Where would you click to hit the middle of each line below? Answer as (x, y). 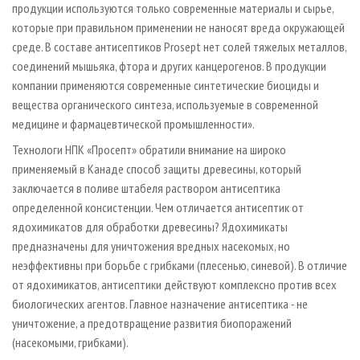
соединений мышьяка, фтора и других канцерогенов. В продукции (169, 66)
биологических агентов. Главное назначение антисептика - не (160, 304)
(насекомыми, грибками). (70, 343)
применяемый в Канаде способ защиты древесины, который (157, 169)
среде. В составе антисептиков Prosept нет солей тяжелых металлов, (179, 47)
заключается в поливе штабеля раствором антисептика (146, 188)
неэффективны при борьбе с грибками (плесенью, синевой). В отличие (180, 266)
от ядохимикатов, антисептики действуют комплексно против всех (174, 285)
